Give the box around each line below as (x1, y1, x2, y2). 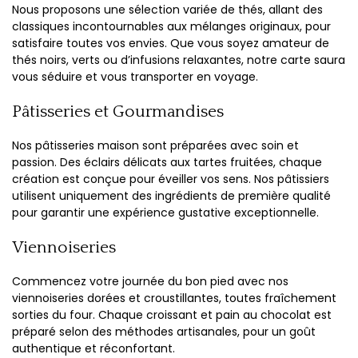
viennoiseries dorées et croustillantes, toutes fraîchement (12, 290, 336, 306)
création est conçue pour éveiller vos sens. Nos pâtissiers (12, 171, 329, 187)
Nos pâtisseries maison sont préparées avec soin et (12, 137, 299, 153)
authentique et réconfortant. (12, 340, 175, 356)
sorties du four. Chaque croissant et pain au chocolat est (12, 307, 332, 323)
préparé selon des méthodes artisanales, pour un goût (12, 324, 316, 340)
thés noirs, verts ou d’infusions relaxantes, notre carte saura (12, 52, 345, 68)
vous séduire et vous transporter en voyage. (12, 69, 258, 85)
